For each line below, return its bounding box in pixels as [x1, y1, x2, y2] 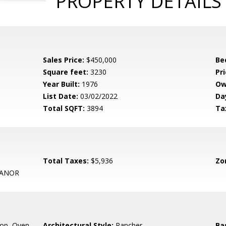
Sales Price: [43, 55, 85, 65]
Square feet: [43, 67, 89, 77]
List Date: [43, 91, 79, 101]
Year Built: [43, 79, 80, 89]
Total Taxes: [43, 156, 89, 165]
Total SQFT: [43, 103, 85, 113]
